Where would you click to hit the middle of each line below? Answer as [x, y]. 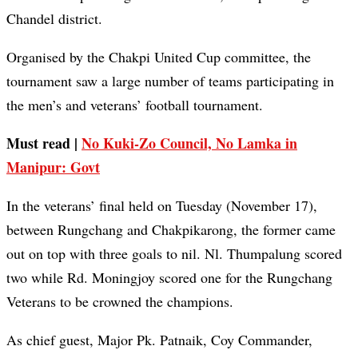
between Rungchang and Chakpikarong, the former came [171, 230]
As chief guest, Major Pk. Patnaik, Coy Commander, [159, 340]
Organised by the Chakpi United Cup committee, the [159, 57]
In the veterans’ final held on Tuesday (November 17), [162, 206]
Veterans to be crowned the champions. [120, 302]
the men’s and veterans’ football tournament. [135, 105]
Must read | [42, 143]
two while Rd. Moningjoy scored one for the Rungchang [169, 278]
